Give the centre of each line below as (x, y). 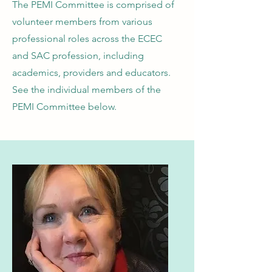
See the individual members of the (87, 90)
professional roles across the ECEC (87, 39)
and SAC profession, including (78, 56)
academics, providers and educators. (93, 73)
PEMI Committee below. (64, 107)
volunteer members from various (82, 22)
